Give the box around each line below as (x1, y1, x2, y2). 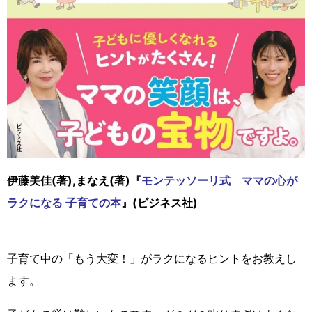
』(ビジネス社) (121, 195, 198, 210)
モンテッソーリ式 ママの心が (141, 173, 297, 187)
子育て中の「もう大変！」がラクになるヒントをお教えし (7, 251, 297, 265)
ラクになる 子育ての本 (7, 195, 121, 210)
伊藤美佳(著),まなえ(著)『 (7, 173, 141, 187)
